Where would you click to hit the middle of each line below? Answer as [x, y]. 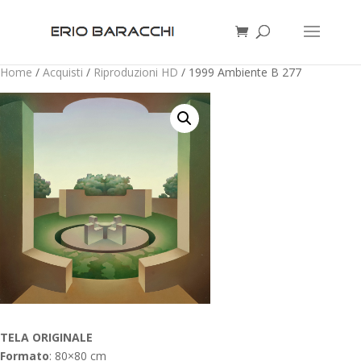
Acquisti [63, 72]
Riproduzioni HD [136, 72]
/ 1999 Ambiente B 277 [240, 72]
